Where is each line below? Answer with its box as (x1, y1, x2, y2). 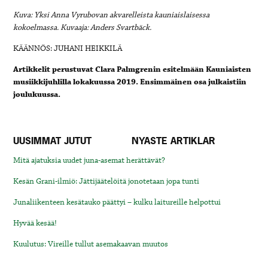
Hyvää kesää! (13, 217, 57, 229)
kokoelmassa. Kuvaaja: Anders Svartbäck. (13, 22, 152, 33)
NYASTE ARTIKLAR (131, 133, 215, 147)
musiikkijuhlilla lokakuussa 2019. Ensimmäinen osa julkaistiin (13, 76, 247, 87)
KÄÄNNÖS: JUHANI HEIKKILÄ (13, 42, 123, 54)
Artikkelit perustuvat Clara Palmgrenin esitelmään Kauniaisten (13, 63, 252, 75)
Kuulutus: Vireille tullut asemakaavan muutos (13, 238, 169, 249)
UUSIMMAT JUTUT (13, 133, 92, 147)
